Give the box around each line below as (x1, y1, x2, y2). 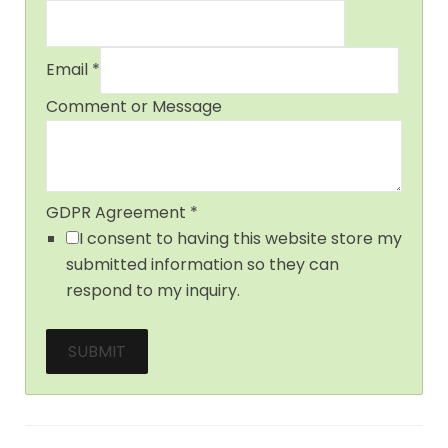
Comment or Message (46, 94, 222, 118)
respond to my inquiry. (66, 278, 240, 302)
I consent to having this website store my (79, 226, 402, 250)
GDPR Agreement (46, 200, 190, 224)
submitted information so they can (66, 252, 339, 276)
